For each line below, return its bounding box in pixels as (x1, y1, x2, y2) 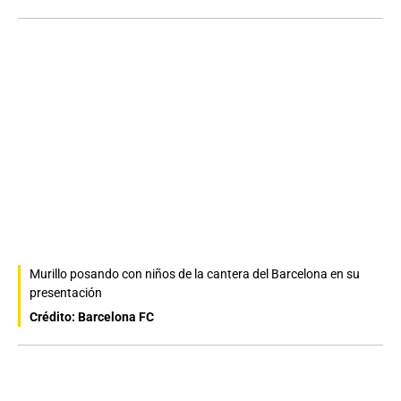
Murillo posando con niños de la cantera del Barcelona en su (30, 266, 360, 281)
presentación (30, 285, 102, 300)
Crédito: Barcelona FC (30, 309, 154, 324)
